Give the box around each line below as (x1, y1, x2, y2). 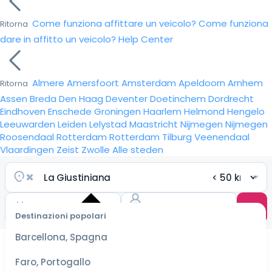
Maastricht (129, 118, 178, 131)
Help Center (118, 33, 173, 46)
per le (69, 243, 95, 256)
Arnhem (228, 76, 263, 89)
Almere (32, 76, 64, 89)
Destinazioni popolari (15, 210, 106, 222)
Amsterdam (121, 76, 176, 89)
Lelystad (89, 118, 127, 131)
